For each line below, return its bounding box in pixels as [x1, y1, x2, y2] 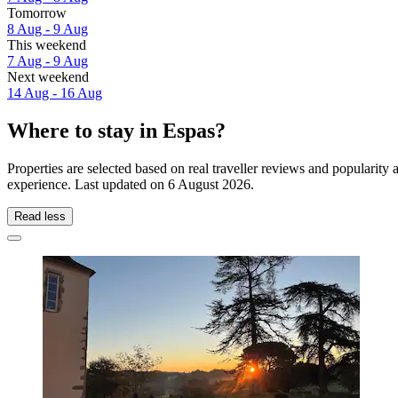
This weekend [7, 37, 86, 53]
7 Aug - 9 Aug [7, 53, 88, 69]
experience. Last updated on [7, 176, 168, 192]
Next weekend [7, 69, 89, 85]
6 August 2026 [168, 176, 251, 192]
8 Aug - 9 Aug [7, 21, 88, 37]
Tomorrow [7, 5, 67, 21]
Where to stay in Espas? [7, 119, 226, 143]
